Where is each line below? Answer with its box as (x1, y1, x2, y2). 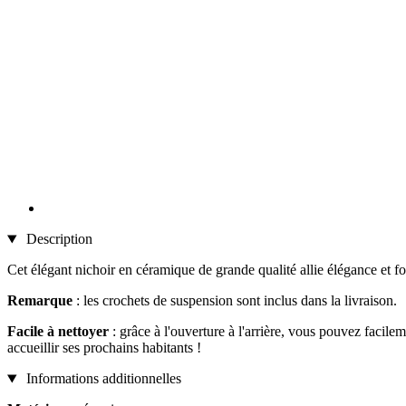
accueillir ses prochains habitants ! (7, 340, 201, 356)
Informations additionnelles (22, 371, 181, 387)
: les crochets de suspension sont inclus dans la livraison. (72, 293, 397, 309)
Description (22, 231, 92, 247)
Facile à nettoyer (7, 324, 109, 340)
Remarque (7, 293, 72, 309)
